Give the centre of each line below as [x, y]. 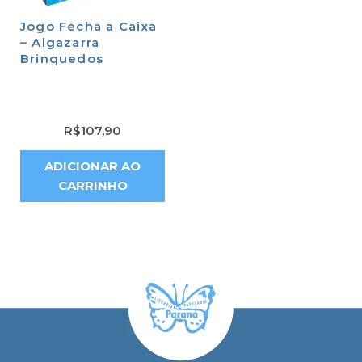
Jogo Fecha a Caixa [89, 26]
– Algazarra [60, 42]
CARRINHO [93, 185]
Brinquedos [62, 59]
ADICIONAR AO [93, 166]
